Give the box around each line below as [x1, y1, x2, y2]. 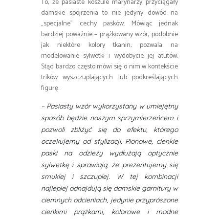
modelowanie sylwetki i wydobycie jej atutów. [41, 50, 178, 62]
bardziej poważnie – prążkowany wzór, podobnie [41, 29, 178, 41]
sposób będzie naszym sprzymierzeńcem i [41, 113, 178, 123]
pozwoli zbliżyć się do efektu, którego [41, 125, 178, 134]
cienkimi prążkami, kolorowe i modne [41, 207, 178, 217]
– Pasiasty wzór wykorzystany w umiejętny [41, 102, 178, 111]
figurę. [41, 83, 59, 94]
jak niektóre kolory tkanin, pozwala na [41, 40, 178, 51]
